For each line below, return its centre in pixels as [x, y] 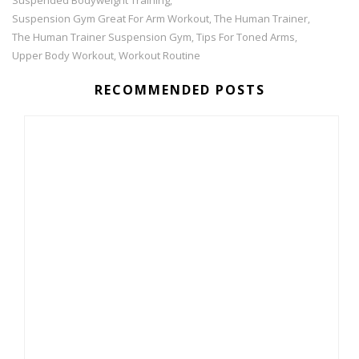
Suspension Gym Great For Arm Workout [111, 18]
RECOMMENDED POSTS [179, 89]
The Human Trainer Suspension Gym [102, 36]
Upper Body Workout [63, 55]
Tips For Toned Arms [246, 36]
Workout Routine [159, 55]
